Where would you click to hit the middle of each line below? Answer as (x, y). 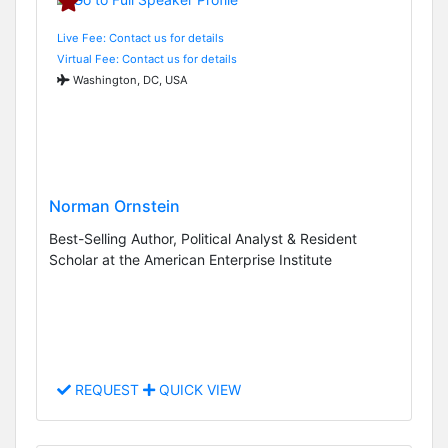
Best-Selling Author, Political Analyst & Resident (203, 239)
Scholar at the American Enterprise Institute (190, 260)
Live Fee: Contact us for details (140, 37)
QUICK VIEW (198, 390)
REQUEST (107, 390)
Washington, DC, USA (129, 79)
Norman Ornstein (114, 206)
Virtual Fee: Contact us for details (147, 58)
